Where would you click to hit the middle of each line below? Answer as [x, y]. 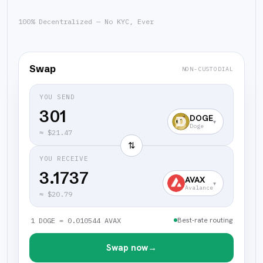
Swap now [127, 248]
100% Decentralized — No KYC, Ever [86, 21]
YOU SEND [57, 97]
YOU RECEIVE [64, 159]
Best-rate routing [205, 220]
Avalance [199, 188]
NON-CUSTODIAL [208, 69]
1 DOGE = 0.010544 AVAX [76, 220]
